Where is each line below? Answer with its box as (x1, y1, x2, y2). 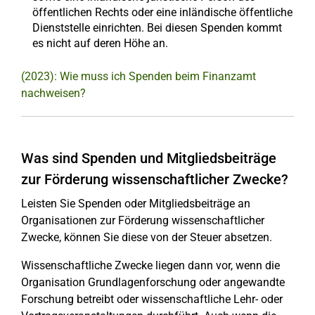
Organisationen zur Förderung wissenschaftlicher (21, 214, 264, 227)
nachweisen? (21, 86, 86, 100)
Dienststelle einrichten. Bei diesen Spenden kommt (32, 21, 282, 34)
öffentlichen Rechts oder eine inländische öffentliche (32, 6, 292, 19)
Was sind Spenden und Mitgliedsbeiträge (21, 150, 276, 167)
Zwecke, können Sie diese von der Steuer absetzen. (21, 231, 272, 244)
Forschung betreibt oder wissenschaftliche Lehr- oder (21, 292, 283, 306)
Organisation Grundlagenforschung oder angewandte (21, 276, 285, 289)
